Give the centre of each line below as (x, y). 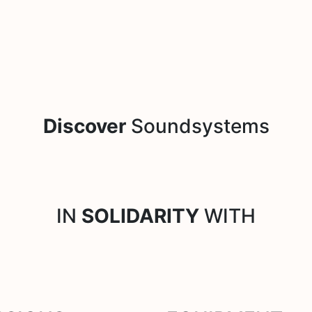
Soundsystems (197, 126)
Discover (84, 126)
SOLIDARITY (140, 216)
